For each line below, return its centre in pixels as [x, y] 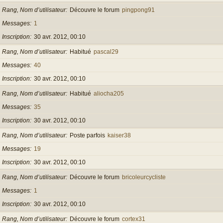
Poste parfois [87, 135]
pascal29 [106, 52]
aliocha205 [109, 93]
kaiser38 [119, 135]
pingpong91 [138, 10]
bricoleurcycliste [144, 177]
